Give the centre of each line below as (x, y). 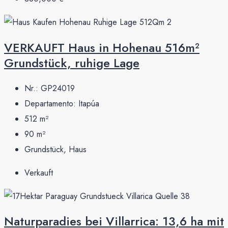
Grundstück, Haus (55, 149)
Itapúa (89, 103)
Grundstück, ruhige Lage (72, 63)
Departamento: (51, 103)
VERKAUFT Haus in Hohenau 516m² (102, 47)
